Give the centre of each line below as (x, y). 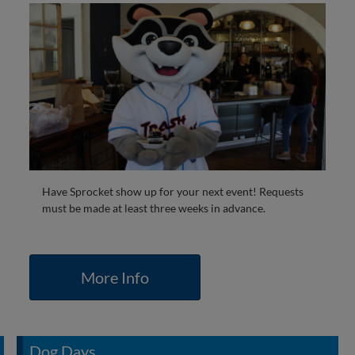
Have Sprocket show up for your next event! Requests (172, 191)
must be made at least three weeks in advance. (153, 208)
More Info (115, 277)
